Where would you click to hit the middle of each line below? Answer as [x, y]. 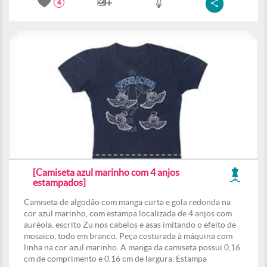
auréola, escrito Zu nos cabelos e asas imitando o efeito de [130, 225]
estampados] [59, 182]
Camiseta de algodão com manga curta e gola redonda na [127, 202]
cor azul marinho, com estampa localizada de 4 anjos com [128, 213]
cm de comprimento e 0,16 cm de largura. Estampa [115, 259]
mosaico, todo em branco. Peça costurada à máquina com [128, 236]
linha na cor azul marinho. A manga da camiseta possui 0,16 [132, 247]
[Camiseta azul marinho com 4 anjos [106, 172]
